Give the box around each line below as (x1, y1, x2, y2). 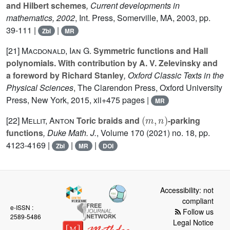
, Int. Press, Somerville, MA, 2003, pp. (75, 12, 210, 24)
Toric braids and (74, 114, 142, 127)
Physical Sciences (6, 82, 73, 94)
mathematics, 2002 (6, 12, 75, 24)
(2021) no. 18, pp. (144, 127, 210, 139)
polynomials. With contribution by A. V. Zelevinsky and (6, 57, 218, 69)
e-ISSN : (10, 202, 33, 212)
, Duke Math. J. (43, 127, 97, 139)
